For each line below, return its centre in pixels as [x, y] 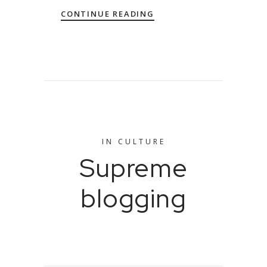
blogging [133, 198]
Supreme [133, 168]
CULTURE [142, 142]
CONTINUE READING [108, 14]
